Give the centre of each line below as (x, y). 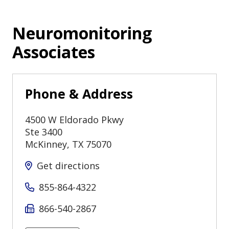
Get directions (68, 166)
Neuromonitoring (82, 33)
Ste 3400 (44, 132)
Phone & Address (79, 94)
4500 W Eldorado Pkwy (74, 120)
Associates (54, 52)
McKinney (46, 144)
